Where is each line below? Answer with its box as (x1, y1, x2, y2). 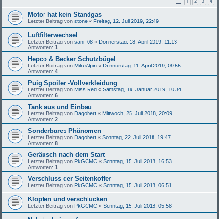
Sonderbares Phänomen (28, 127, 101, 135)
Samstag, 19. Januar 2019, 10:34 (103, 87, 181, 93)
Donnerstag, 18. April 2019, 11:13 (99, 39, 177, 45)
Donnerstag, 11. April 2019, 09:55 (103, 63, 181, 69)
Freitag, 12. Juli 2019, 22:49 (93, 18, 159, 24)
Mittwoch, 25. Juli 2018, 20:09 (102, 110, 172, 117)
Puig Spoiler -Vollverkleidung (28, 79, 117, 87)
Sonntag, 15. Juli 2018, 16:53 (103, 158, 172, 165)
